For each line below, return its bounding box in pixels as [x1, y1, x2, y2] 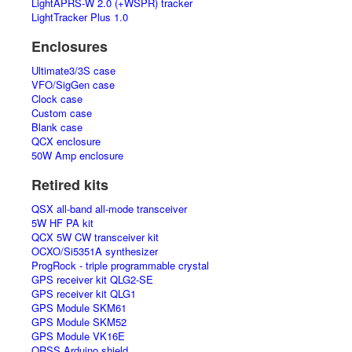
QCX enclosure [31, 134, 101, 148]
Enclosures [31, 36, 108, 57]
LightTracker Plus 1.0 [31, 9, 128, 24]
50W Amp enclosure [31, 148, 123, 163]
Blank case [31, 119, 82, 134]
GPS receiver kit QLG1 [31, 286, 136, 301]
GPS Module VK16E [31, 328, 125, 343]
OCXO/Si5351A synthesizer [31, 244, 158, 258]
